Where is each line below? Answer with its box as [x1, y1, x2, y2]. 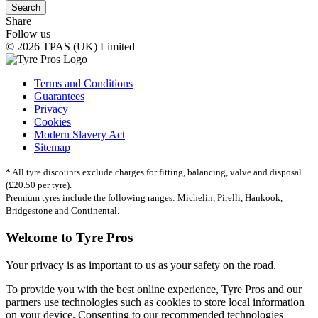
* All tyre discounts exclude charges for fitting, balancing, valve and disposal [6, 167, 302, 178]
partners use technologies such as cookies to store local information [6, 295, 305, 308]
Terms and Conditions [34, 77, 133, 90]
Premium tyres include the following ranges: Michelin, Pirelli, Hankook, [6, 192, 283, 204]
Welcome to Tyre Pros [6, 230, 133, 246]
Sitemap [34, 141, 70, 154]
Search [11, 2, 40, 13]
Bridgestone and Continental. [6, 205, 119, 216]
